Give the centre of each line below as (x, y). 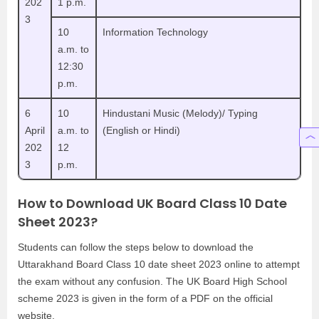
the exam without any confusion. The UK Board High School (152, 281)
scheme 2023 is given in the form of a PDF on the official (145, 298)
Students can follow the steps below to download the (136, 247)
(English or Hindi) (141, 130)
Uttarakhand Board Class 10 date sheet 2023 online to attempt (159, 264)
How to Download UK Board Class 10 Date (152, 203)
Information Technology (155, 32)
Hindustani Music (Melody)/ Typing (180, 113)
